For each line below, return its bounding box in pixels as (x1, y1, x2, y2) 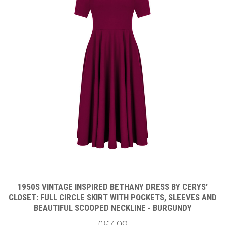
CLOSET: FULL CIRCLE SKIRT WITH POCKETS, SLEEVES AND (8, 192, 217, 203)
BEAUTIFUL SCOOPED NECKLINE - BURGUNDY (33, 203, 192, 213)
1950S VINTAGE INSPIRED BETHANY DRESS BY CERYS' (17, 182, 208, 192)
